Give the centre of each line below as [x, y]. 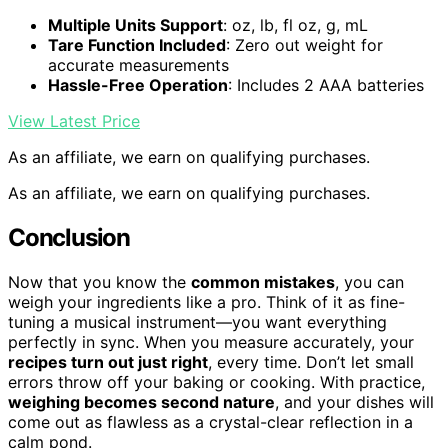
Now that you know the [99, 281]
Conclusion [69, 237]
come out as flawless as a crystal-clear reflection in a [210, 421]
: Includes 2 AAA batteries [326, 85]
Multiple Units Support [135, 25]
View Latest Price [74, 121]
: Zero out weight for [304, 45]
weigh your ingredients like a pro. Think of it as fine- [206, 301]
